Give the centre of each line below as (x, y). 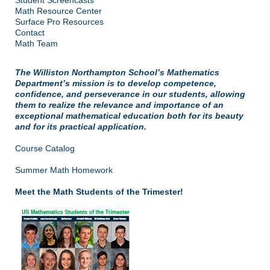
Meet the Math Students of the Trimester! (99, 191)
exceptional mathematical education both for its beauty (129, 115)
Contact (30, 32)
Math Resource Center (58, 11)
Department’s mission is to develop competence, (116, 83)
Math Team (36, 43)
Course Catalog (45, 148)
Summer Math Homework (64, 170)
